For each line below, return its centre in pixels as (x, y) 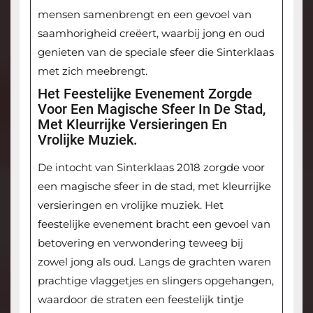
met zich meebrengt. (92, 71)
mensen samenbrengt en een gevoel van (144, 15)
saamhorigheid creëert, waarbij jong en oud (151, 34)
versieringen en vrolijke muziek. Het (130, 205)
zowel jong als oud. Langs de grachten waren (154, 262)
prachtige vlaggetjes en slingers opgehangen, (155, 281)
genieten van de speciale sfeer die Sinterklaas (155, 52)
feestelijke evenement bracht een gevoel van (154, 224)
